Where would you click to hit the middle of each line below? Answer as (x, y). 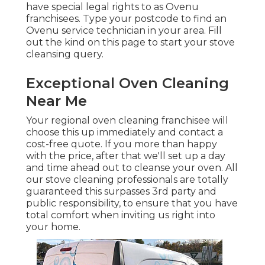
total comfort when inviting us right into (121, 215)
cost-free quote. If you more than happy (122, 144)
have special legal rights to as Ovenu (112, 7)
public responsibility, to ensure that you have (132, 203)
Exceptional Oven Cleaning (127, 83)
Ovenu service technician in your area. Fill (124, 31)
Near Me (56, 101)
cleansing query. (65, 54)
